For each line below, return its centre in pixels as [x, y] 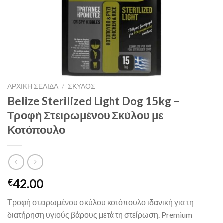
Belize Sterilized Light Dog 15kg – [94, 101]
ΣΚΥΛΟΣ [82, 86]
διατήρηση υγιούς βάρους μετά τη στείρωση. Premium [100, 215]
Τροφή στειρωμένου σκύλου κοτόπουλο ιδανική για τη [101, 202]
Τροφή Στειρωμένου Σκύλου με [85, 115]
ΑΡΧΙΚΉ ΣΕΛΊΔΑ [33, 86]
